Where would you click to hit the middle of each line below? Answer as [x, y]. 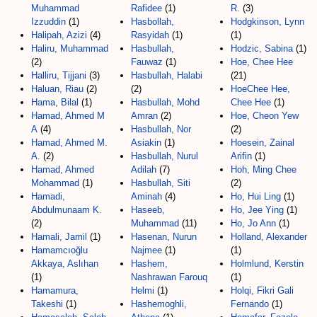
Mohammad [55, 183]
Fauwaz [147, 62]
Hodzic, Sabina [262, 48]
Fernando [250, 304]
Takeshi [47, 304]
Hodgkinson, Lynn [267, 21]
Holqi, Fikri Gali [262, 290]
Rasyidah [150, 35]
